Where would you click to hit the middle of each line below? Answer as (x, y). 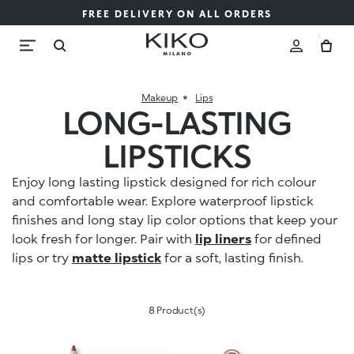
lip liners (223, 238)
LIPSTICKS (177, 155)
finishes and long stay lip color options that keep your (175, 219)
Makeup (160, 98)
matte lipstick (117, 257)
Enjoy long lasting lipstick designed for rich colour (164, 181)
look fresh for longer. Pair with (104, 238)
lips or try (42, 257)
